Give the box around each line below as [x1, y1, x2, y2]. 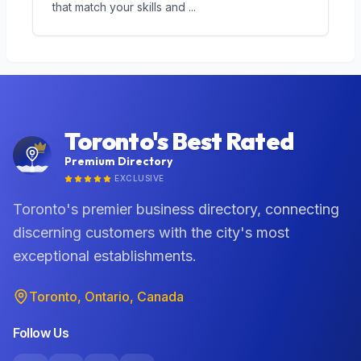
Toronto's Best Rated [64, 126, 293, 156]
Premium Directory [64, 154, 172, 168]
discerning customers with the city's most [13, 224, 289, 241]
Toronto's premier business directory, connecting [13, 201, 339, 218]
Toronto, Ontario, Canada [29, 288, 184, 305]
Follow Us [13, 325, 69, 341]
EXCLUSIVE [114, 173, 164, 183]
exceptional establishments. [13, 247, 197, 264]
